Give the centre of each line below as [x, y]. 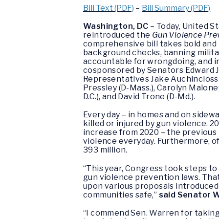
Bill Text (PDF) [109, 8]
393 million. [106, 150]
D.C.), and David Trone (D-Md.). [140, 97]
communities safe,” [121, 195]
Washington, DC [116, 26]
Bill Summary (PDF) [176, 8]
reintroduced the [117, 35]
